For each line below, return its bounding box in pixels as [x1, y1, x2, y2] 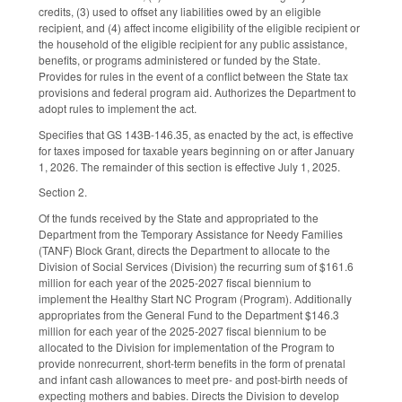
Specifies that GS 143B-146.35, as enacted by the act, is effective [39, 126, 354, 142]
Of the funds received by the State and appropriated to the [39, 210, 319, 226]
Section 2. [39, 184, 87, 200]
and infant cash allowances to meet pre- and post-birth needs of [39, 371, 347, 388]
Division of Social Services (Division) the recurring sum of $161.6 [39, 258, 354, 275]
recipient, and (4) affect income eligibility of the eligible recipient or [39, 19, 360, 35]
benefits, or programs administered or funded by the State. [39, 51, 320, 67]
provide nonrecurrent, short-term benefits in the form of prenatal [39, 355, 345, 371]
